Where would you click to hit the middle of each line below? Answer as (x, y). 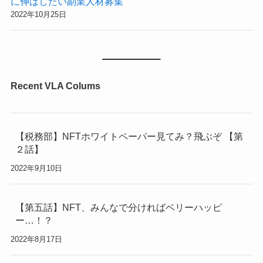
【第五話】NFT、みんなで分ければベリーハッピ (118, 208)
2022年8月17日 (36, 240)
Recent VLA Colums (55, 86)
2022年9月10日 (36, 168)
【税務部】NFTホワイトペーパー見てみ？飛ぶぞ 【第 (129, 136)
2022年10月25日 (38, 14)
